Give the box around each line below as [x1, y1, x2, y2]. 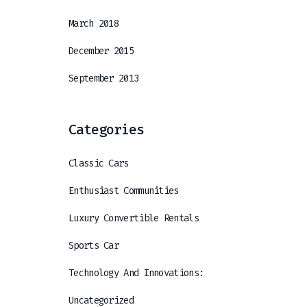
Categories [69, 121, 144, 138]
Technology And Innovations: [69, 267, 204, 280]
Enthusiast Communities [69, 184, 179, 197]
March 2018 [69, 17, 119, 30]
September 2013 [69, 72, 139, 85]
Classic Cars [69, 157, 129, 170]
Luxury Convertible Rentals [69, 212, 199, 225]
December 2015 [69, 45, 134, 58]
